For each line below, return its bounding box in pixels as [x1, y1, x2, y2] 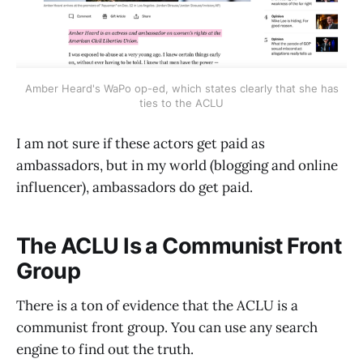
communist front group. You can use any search [16, 318, 318, 336]
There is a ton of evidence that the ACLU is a [16, 296, 298, 314]
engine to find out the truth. [16, 340, 194, 358]
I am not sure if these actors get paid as [16, 134, 265, 152]
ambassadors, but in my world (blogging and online [16, 156, 338, 174]
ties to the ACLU [139, 96, 224, 110]
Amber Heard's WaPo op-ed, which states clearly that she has [24, 82, 339, 96]
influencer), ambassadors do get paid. [16, 177, 253, 196]
